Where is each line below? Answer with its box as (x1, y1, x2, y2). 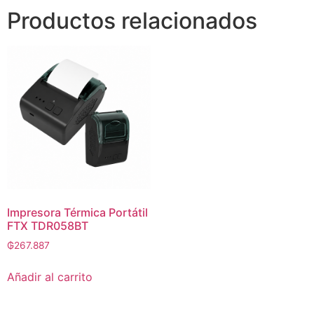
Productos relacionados (7, 6, 257, 34)
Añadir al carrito (7, 269, 93, 284)
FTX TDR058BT (7, 219, 88, 233)
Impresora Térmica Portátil (7, 205, 148, 220)
